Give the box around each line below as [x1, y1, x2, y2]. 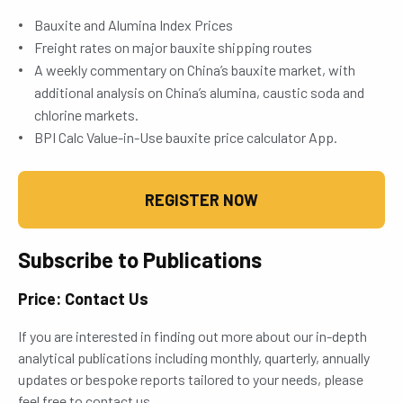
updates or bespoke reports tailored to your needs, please [18, 371, 363, 388]
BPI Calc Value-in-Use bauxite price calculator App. [34, 129, 337, 146]
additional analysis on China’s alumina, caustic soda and [34, 84, 364, 101]
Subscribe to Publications [18, 246, 262, 273]
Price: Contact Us [18, 289, 148, 309]
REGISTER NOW [145, 190, 258, 210]
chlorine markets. [34, 106, 139, 123]
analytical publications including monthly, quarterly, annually [18, 349, 370, 366]
